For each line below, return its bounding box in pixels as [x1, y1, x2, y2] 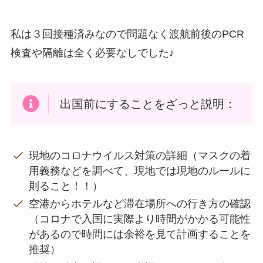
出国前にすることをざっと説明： [59, 97, 236, 110]
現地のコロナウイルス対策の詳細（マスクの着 [29, 149, 251, 161]
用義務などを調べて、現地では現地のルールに [29, 164, 251, 177]
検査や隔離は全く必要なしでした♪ [10, 46, 174, 59]
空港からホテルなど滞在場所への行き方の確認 [29, 198, 251, 210]
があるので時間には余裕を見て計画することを [29, 228, 251, 241]
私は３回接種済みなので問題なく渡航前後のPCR [10, 28, 244, 40]
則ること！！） [29, 180, 103, 192]
